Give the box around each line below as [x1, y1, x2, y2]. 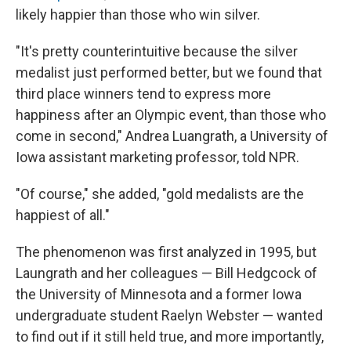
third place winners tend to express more [16, 85, 271, 102]
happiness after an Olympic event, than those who [16, 107, 326, 123]
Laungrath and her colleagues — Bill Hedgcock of [16, 265, 317, 281]
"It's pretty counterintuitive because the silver [16, 43, 298, 60]
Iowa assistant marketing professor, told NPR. [16, 149, 299, 165]
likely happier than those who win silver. [16, 6, 260, 23]
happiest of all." [16, 207, 110, 223]
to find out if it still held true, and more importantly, [16, 328, 324, 345]
